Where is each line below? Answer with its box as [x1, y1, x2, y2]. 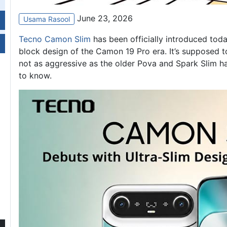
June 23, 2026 [77, 13, 133, 23]
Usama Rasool [23, 15, 70, 24]
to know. [19, 70, 52, 81]
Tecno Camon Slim [19, 34, 91, 45]
